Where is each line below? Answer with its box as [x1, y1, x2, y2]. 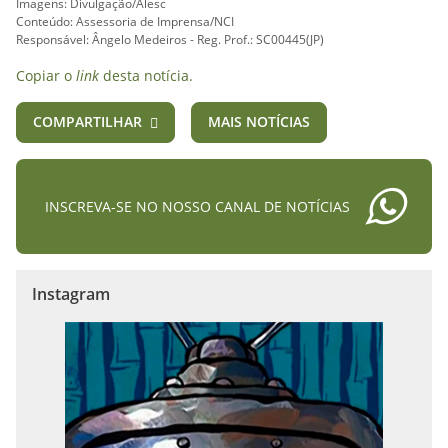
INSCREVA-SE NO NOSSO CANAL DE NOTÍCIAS [45, 197, 350, 217]
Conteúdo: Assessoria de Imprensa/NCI [16, 13, 234, 30]
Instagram [32, 283, 110, 306]
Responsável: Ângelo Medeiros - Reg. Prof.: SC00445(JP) [16, 31, 324, 48]
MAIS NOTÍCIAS [208, 112, 310, 131]
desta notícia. [99, 66, 193, 85]
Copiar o [16, 66, 76, 85]
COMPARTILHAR [33, 112, 142, 131]
